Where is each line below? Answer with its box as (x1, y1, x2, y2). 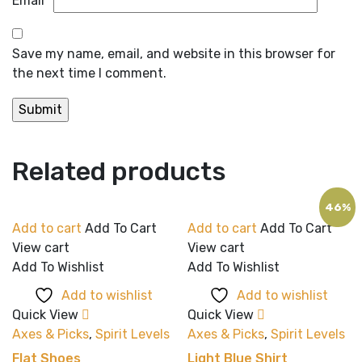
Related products (12, 155, 226, 187)
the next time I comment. (12, 65, 166, 81)
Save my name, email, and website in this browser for (12, 45, 335, 61)
